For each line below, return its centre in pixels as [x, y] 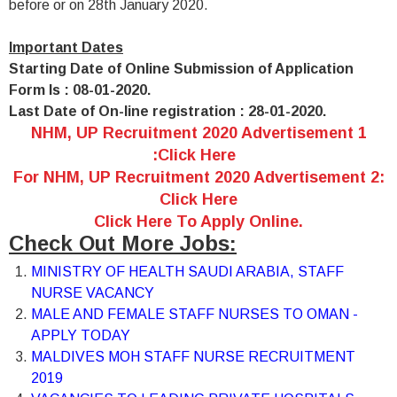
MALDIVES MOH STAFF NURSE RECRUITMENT [193, 357]
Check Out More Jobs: [123, 243]
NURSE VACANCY [93, 293]
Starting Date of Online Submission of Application [181, 69]
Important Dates [66, 47]
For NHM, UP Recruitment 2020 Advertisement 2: [198, 177]
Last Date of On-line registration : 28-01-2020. [167, 111]
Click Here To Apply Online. [198, 222]
